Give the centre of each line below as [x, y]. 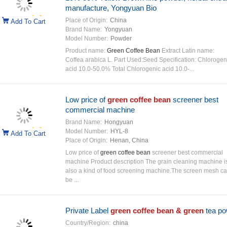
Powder [121, 39]
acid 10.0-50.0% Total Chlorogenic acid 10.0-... [129, 69]
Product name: [86, 51]
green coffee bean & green [157, 211]
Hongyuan [119, 122]
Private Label [88, 211]
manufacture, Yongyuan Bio [111, 8]
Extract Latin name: [187, 51]
